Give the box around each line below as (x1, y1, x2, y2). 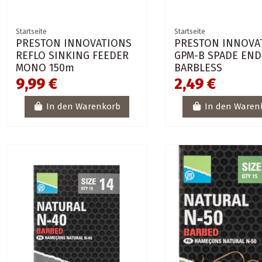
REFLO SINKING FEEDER (16, 49, 129, 62)
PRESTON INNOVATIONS (16, 36, 132, 50)
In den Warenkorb (46, 101, 121, 112)
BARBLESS (174, 61, 222, 74)
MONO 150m (16, 61, 75, 74)
